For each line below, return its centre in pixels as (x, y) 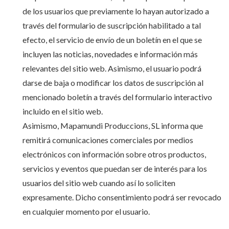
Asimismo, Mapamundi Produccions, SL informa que (112, 125)
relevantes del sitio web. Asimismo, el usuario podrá (112, 68)
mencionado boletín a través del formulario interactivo (117, 97)
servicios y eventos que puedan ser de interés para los (114, 168)
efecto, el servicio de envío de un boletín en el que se (112, 40)
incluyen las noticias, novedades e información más (110, 54)
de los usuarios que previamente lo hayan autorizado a (116, 11)
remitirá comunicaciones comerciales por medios (108, 140)
